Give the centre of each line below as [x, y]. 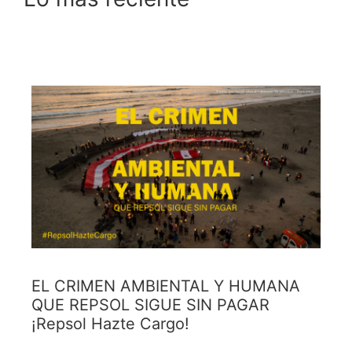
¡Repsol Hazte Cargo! [110, 324]
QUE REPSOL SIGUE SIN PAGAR [150, 305]
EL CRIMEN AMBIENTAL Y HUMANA [166, 286]
